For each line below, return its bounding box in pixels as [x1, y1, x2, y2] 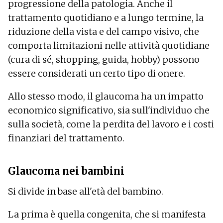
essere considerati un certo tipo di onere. [8, 67, 185, 79]
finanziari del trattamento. [8, 132, 124, 144]
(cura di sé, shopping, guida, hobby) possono [8, 53, 200, 65]
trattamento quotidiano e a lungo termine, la [8, 11, 204, 23]
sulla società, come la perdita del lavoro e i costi [8, 118, 214, 130]
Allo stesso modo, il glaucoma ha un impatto [8, 90, 204, 102]
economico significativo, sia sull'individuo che [8, 104, 210, 116]
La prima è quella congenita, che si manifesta [8, 208, 206, 220]
